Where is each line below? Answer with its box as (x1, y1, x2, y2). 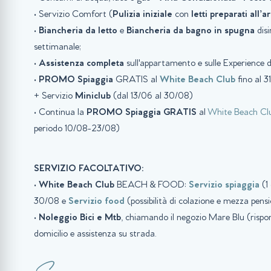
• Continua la (34, 108, 87, 118)
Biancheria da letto (39, 26, 117, 36)
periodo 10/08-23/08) (34, 124, 120, 134)
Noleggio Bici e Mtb (39, 213, 121, 223)
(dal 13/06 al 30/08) (111, 91, 195, 102)
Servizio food (68, 197, 127, 207)
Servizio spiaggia (189, 180, 260, 191)
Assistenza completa (39, 59, 124, 69)
